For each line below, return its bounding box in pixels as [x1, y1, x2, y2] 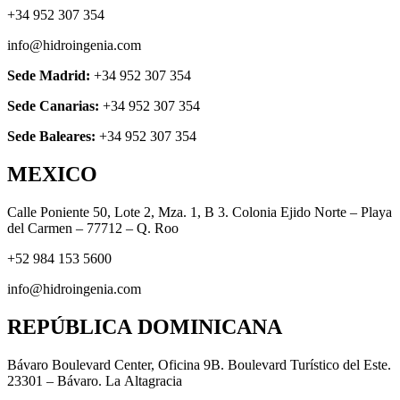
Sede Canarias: [7, 98, 99, 114]
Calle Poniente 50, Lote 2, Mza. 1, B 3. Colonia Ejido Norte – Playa [7, 204, 392, 220]
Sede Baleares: [7, 129, 96, 145]
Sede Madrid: [7, 68, 90, 84]
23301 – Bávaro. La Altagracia [7, 372, 182, 388]
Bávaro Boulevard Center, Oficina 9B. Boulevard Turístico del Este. [7, 356, 391, 372]
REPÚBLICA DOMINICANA [7, 314, 282, 338]
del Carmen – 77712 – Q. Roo [7, 220, 179, 236]
